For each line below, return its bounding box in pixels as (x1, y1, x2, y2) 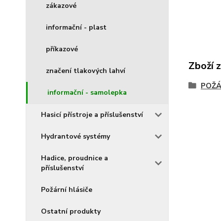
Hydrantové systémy (41, 132, 110, 141)
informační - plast (46, 23, 107, 32)
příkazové (46, 44, 78, 54)
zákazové (46, 1, 76, 10)
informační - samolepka (47, 88, 127, 97)
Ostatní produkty (41, 207, 101, 216)
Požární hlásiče (41, 185, 92, 194)
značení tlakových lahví (46, 66, 125, 75)
